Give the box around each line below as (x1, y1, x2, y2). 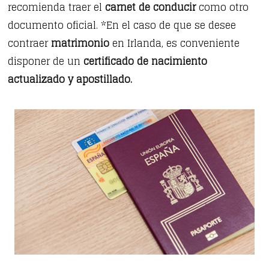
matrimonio (51, 35, 110, 52)
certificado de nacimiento (83, 53, 208, 70)
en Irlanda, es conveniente (109, 35, 240, 52)
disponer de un (8, 53, 84, 70)
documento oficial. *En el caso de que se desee (8, 17, 237, 34)
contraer (8, 35, 52, 52)
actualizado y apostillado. (8, 71, 133, 88)
